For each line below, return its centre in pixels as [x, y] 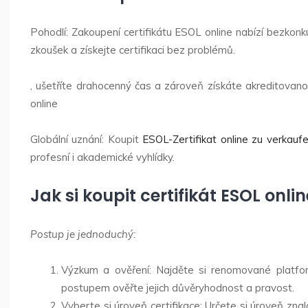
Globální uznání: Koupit [87, 139]
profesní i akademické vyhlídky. [102, 157]
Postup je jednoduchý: [83, 234]
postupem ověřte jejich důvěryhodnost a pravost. [178, 288]
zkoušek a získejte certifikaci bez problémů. [133, 50]
